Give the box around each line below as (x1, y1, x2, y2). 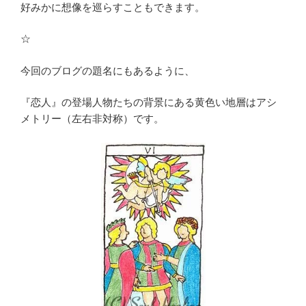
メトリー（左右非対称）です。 (20, 113, 164, 125)
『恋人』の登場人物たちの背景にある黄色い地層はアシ (20, 97, 277, 109)
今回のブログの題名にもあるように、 (20, 65, 195, 76)
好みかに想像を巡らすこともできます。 (20, 1, 205, 13)
